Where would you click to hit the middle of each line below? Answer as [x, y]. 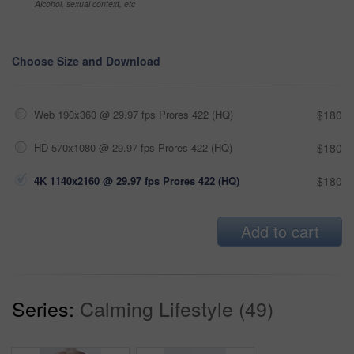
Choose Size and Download [86, 60]
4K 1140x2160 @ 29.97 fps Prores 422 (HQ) [137, 180]
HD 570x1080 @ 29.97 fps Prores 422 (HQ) [133, 147]
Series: [43, 308]
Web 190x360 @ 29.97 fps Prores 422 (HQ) [134, 114]
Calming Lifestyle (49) [177, 308]
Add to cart [280, 231]
